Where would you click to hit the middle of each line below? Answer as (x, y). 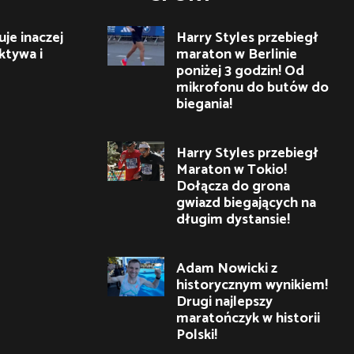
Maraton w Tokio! (232, 169)
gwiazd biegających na (246, 203)
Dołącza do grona (233, 186)
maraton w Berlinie (237, 54)
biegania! (204, 104)
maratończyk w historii (248, 318)
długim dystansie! (233, 219)
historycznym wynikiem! (252, 285)
